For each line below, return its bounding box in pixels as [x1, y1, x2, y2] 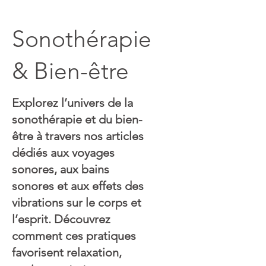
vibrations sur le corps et [12, 195, 141, 210]
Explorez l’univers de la [12, 96, 133, 110]
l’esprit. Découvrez [12, 212, 110, 227]
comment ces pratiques [12, 229, 136, 243]
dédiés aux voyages [12, 145, 115, 160]
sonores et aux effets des [12, 179, 144, 194]
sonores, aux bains [12, 162, 109, 177]
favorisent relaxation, [12, 245, 122, 260]
